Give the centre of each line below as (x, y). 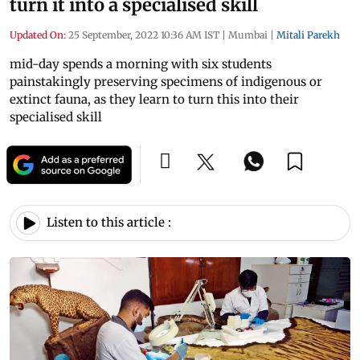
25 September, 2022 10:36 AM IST (144, 35)
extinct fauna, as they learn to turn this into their (154, 99)
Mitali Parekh (308, 35)
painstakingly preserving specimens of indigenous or (166, 81)
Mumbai (248, 35)
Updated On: (38, 35)
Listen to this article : (109, 223)
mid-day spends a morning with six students (141, 63)
